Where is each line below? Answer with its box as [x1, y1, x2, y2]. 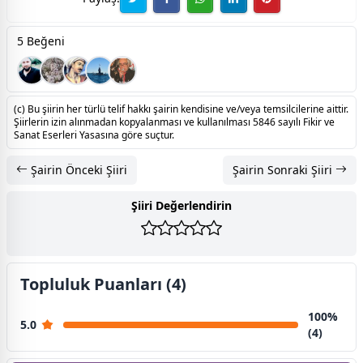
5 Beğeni [17, 32, 65, 49]
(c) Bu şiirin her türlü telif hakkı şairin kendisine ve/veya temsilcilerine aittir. [14, 101, 348, 116]
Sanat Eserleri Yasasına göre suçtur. [14, 127, 174, 142]
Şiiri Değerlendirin [131, 197, 232, 213]
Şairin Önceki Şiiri [28, 161, 127, 177]
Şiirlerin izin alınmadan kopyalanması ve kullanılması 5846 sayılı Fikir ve [14, 114, 335, 129]
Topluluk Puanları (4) [20, 272, 186, 295]
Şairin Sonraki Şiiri [233, 161, 335, 177]
